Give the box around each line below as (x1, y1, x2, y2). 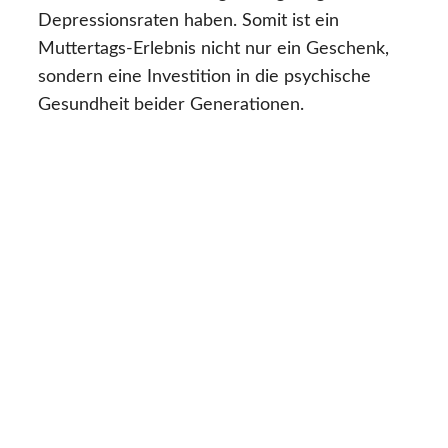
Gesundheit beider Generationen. (38, 96, 304, 115)
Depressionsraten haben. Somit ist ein (38, 12, 339, 31)
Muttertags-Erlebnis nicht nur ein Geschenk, (38, 40, 389, 59)
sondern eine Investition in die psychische (38, 68, 371, 87)
